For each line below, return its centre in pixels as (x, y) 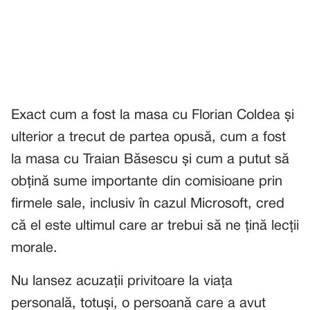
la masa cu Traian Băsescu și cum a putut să (150, 159)
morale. (34, 248)
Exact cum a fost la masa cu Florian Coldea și (153, 115)
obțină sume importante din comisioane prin (147, 182)
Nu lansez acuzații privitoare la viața (122, 281)
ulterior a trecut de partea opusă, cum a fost (148, 137)
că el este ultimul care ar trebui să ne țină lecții (155, 226)
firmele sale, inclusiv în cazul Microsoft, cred (148, 204)
